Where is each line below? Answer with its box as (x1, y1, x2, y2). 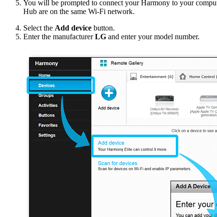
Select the (23, 24, 55, 32)
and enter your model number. (106, 32, 200, 41)
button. (92, 24, 115, 32)
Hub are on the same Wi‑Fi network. (23, 7, 135, 16)
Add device (55, 24, 92, 32)
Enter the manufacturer (23, 32, 95, 41)
